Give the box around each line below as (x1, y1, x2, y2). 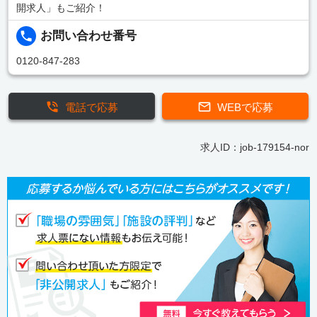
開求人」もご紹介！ (16, 1, 105, 13)
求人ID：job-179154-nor (200, 141, 309, 153)
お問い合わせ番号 (40, 29, 137, 43)
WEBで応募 (217, 100, 273, 113)
